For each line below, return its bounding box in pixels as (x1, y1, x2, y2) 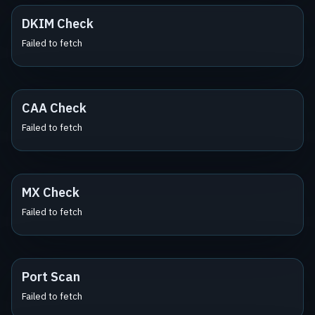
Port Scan (22, 269, 80, 285)
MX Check (22, 184, 79, 200)
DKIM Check (22, 15, 94, 32)
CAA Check (22, 100, 86, 116)
